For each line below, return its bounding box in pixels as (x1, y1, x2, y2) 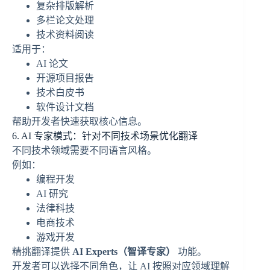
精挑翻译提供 (12, 246, 72, 257)
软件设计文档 (36, 102, 94, 113)
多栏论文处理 (36, 15, 94, 26)
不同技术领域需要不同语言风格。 (12, 145, 157, 156)
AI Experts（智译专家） (72, 246, 175, 257)
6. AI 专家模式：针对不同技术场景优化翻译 (12, 131, 198, 142)
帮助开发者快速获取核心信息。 (12, 116, 147, 127)
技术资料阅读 (36, 30, 94, 40)
